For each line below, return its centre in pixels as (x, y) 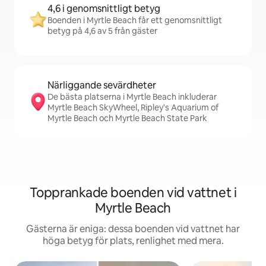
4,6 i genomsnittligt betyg (104, 9)
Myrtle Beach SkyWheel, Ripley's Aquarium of (133, 107)
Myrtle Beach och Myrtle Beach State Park (127, 118)
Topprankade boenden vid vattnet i (133, 193)
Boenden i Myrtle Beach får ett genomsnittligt (135, 20)
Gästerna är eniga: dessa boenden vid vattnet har (133, 229)
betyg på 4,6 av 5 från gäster (102, 31)
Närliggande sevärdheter (102, 85)
